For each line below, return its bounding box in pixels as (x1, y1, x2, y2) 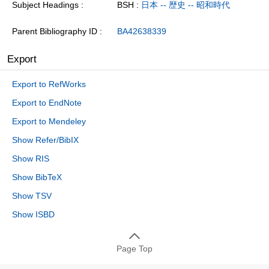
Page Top (116, 243, 153, 253)
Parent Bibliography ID (12, 26, 97, 36)
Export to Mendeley (12, 116, 86, 126)
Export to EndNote (12, 97, 82, 107)
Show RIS (12, 153, 49, 163)
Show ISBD (12, 209, 55, 219)
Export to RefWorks (12, 79, 86, 89)
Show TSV (12, 190, 52, 201)
